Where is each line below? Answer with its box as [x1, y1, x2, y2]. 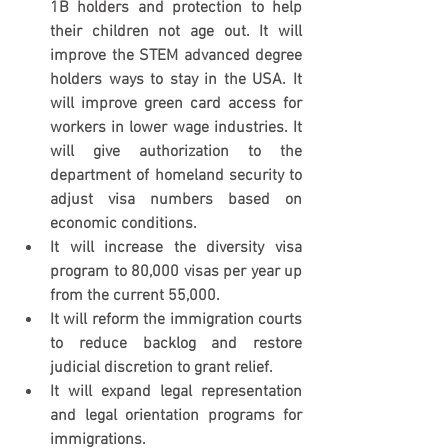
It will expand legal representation [50, 382, 302, 402]
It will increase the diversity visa [50, 238, 302, 258]
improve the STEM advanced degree [50, 46, 302, 66]
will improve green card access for [50, 94, 302, 114]
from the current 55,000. [50, 286, 220, 306]
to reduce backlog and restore [50, 334, 302, 354]
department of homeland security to [50, 166, 302, 186]
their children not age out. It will [50, 22, 302, 42]
